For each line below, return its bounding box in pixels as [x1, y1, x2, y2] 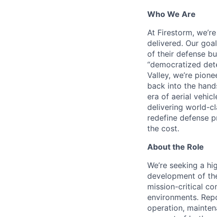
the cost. [147, 124, 179, 133]
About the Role [147, 142, 204, 152]
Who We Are [147, 9, 196, 19]
